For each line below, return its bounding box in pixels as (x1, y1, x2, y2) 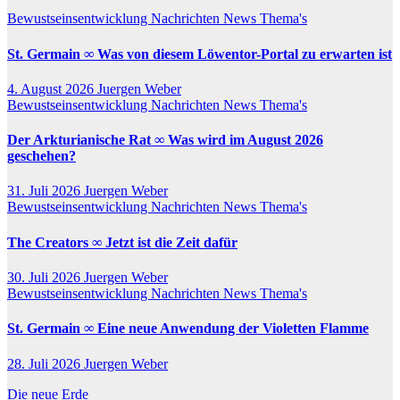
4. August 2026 (7, 80, 97, 96)
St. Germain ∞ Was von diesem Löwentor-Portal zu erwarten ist (7, 46, 392, 62)
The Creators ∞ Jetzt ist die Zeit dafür (7, 234, 237, 250)
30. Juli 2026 (7, 270, 84, 285)
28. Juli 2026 (7, 355, 84, 371)
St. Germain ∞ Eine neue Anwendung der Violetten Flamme (7, 321, 369, 337)
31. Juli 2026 (7, 183, 84, 199)
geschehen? (7, 148, 76, 164)
